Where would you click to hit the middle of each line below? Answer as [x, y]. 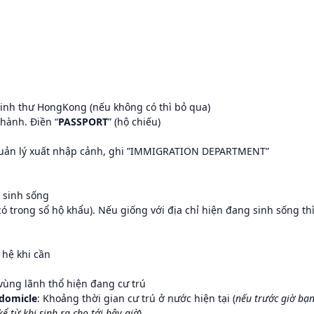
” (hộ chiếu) [134, 121]
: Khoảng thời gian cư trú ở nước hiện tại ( [136, 298]
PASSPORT [83, 121]
